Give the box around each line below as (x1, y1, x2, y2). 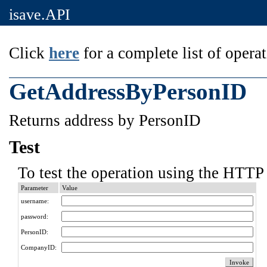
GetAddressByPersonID (9, 79, 247, 105)
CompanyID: (21, 244, 57, 251)
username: (21, 197, 49, 204)
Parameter (21, 184, 48, 191)
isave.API (9, 6, 70, 23)
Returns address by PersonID (9, 111, 201, 129)
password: (21, 213, 48, 220)
